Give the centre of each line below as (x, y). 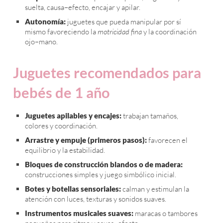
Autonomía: (45, 22)
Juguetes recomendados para (107, 73)
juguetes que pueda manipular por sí (123, 22)
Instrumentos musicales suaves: (79, 213)
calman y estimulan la (155, 189)
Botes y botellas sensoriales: (73, 189)
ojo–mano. (41, 42)
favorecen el (167, 140)
